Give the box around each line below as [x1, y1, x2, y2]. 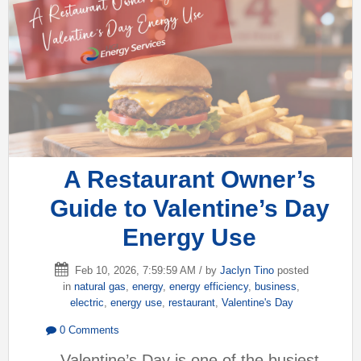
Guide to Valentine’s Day [49, 194, 330, 222]
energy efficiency [169, 280, 248, 293]
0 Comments [56, 323, 119, 336]
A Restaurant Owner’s [63, 165, 316, 193]
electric [69, 296, 104, 309]
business [255, 280, 297, 293]
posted [273, 263, 309, 276]
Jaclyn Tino [219, 263, 274, 276]
